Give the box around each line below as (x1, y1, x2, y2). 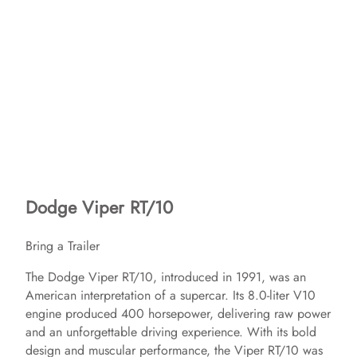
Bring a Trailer (25, 236, 100, 255)
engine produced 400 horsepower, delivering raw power (25, 304, 331, 323)
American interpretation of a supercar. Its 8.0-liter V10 (25, 285, 316, 304)
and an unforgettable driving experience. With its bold (25, 322, 316, 341)
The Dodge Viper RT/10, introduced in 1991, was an (25, 267, 306, 286)
